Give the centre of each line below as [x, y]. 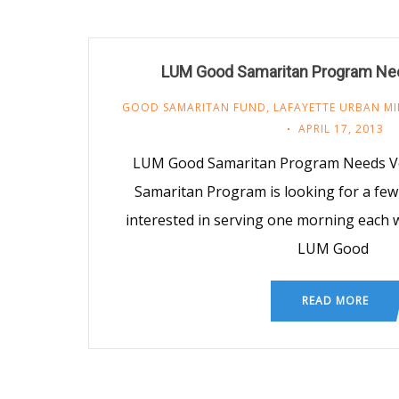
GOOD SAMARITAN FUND [194, 107]
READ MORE [335, 300]
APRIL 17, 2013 [341, 128]
